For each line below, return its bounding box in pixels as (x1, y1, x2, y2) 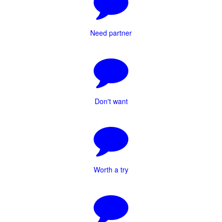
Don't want (94, 96, 128, 106)
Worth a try (94, 165, 128, 174)
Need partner (90, 28, 132, 38)
